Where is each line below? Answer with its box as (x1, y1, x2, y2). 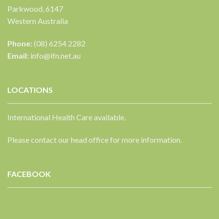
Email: (7, 51, 29, 61)
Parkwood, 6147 (7, 4, 63, 14)
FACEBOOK (7, 169, 51, 178)
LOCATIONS (7, 85, 53, 95)
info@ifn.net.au (30, 51, 81, 61)
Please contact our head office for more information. (7, 134, 182, 144)
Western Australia (7, 16, 68, 26)
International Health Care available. (7, 112, 126, 122)
